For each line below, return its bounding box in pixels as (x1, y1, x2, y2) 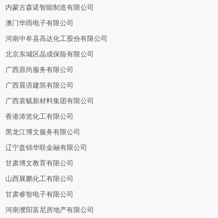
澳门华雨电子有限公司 (5, 19, 74, 27)
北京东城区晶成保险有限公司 (5, 51, 94, 58)
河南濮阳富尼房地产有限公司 (5, 206, 94, 214)
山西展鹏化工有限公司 (5, 175, 74, 182)
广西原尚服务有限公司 (5, 66, 74, 73)
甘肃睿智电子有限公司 (5, 191, 74, 198)
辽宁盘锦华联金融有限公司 (5, 144, 88, 151)
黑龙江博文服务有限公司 (5, 128, 81, 136)
